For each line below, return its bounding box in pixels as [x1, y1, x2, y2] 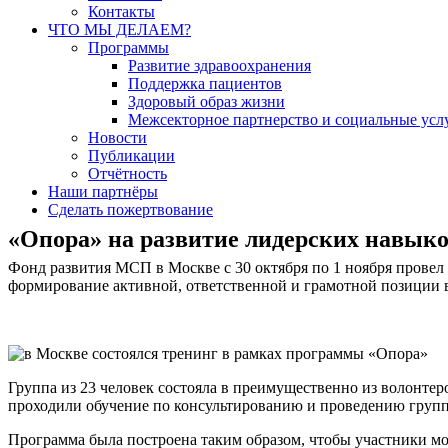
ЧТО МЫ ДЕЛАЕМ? [48, 21, 191, 39]
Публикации [88, 147, 175, 165]
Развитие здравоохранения [128, 57, 311, 75]
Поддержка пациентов [128, 75, 282, 93]
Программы [88, 39, 169, 57]
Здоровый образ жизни [128, 93, 285, 111]
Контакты [88, 3, 155, 21]
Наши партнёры [48, 183, 158, 201]
